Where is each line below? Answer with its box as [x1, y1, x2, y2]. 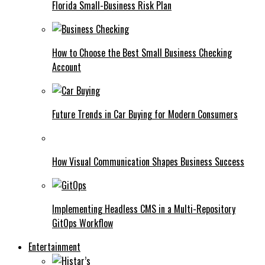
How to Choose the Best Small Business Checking [52, 46, 232, 60]
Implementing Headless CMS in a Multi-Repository [52, 202, 235, 216]
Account [52, 60, 81, 75]
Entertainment [28, 240, 80, 254]
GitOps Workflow [52, 216, 113, 231]
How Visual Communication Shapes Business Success [52, 154, 244, 169]
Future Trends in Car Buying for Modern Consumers [52, 107, 238, 122]
